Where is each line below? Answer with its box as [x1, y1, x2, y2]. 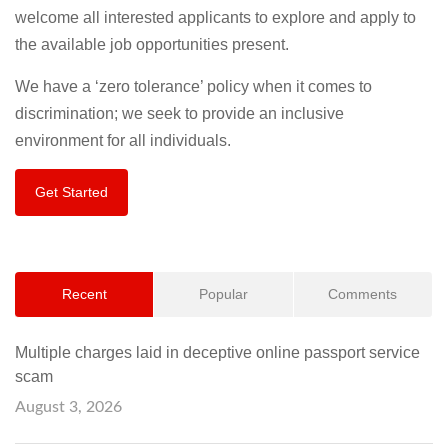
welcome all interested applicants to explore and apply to [15, 9, 416, 26]
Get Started [35, 184, 108, 200]
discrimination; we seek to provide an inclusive [15, 105, 344, 122]
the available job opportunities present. [15, 36, 289, 53]
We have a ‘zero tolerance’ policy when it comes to [15, 78, 372, 95]
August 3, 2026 [15, 399, 122, 415]
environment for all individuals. [15, 132, 231, 149]
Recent [61, 286, 107, 302]
